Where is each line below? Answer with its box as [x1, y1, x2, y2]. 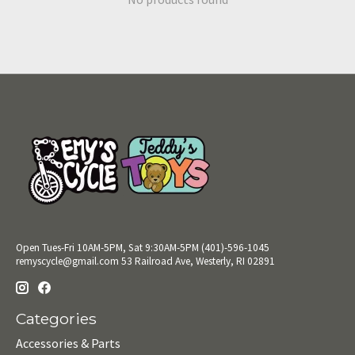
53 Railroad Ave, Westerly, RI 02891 [119, 254, 275, 269]
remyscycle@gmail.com [16, 254, 119, 269]
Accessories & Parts [16, 335, 120, 352]
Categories [16, 308, 97, 328]
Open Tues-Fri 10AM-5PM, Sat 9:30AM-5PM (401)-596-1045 [16, 241, 269, 255]
